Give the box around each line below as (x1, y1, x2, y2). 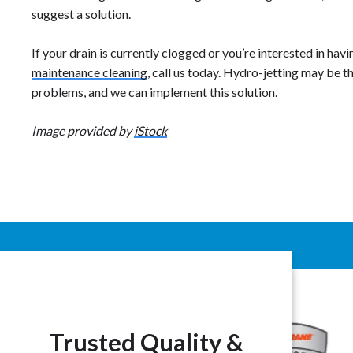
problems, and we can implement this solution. (32, 84, 277, 99)
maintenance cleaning (32, 64, 147, 80)
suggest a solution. (32, 6, 131, 21)
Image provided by (32, 122, 134, 138)
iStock (134, 122, 167, 138)
